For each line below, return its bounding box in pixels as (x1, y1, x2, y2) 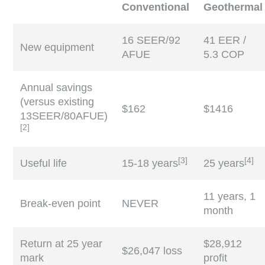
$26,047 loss (122, 245, 183, 257)
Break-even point (20, 198, 101, 210)
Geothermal (203, 1, 263, 14)
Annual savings (20, 82, 93, 94)
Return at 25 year (20, 238, 103, 250)
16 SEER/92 (122, 34, 181, 47)
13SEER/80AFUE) (20, 110, 108, 122)
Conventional (122, 1, 190, 14)
